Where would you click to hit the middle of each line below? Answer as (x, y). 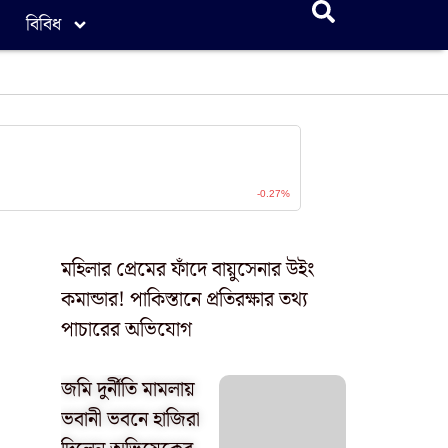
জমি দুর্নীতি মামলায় (128, 390)
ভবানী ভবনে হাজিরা (130, 420)
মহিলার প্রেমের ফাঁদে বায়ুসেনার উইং (188, 270)
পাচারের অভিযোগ (126, 330)
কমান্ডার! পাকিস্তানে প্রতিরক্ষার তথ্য (184, 300)
